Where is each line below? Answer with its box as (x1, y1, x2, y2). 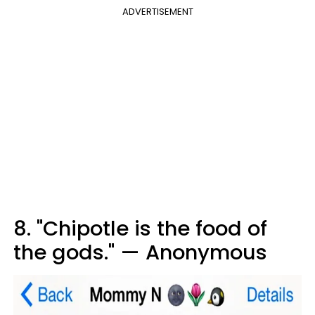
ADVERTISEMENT (122, 4, 193, 18)
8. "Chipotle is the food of (13, 214, 267, 243)
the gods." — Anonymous (13, 238, 267, 266)
